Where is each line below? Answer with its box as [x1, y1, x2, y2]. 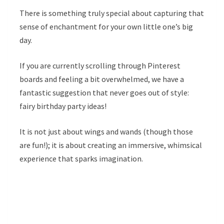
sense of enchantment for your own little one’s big [19, 21, 193, 31]
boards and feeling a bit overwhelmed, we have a [19, 74, 184, 84]
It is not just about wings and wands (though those [19, 126, 193, 136]
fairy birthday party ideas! [19, 101, 106, 111]
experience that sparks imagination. [19, 153, 143, 163]
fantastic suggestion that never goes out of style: [19, 87, 189, 97]
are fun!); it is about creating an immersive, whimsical [19, 140, 202, 150]
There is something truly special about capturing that [19, 8, 204, 18]
